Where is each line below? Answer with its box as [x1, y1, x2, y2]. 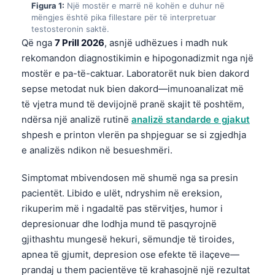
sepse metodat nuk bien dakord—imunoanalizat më [21, 82, 244, 95]
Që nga [21, 36, 55, 48]
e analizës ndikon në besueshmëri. [21, 144, 172, 156]
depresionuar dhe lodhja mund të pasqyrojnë [21, 217, 217, 230]
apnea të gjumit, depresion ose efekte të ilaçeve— [21, 248, 239, 260]
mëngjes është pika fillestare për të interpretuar [31, 12, 216, 22]
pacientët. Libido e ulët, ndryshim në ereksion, [21, 187, 222, 199]
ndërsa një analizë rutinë [21, 113, 131, 125]
